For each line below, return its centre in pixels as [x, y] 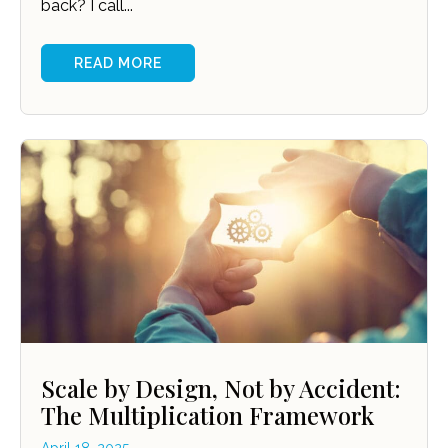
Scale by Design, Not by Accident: [221, 388]
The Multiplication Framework [207, 415]
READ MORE [118, 63]
